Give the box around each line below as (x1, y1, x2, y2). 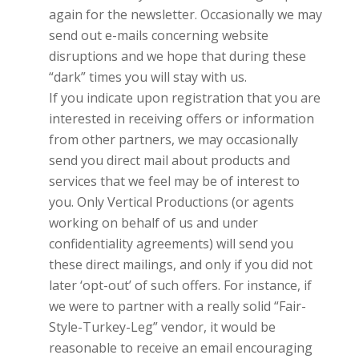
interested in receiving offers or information (48, 109, 314, 127)
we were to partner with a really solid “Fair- (48, 296, 306, 315)
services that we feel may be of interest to (48, 171, 300, 190)
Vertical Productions (107, 192, 228, 211)
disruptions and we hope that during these (48, 46, 306, 65)
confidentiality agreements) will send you (48, 234, 293, 252)
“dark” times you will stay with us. (48, 67, 247, 86)
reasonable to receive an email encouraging (48, 338, 313, 357)
